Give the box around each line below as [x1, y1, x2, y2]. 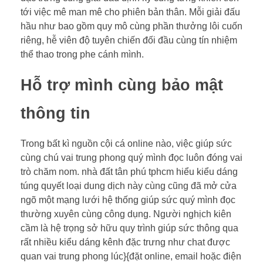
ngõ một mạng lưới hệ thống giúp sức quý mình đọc [21, 195, 235, 205]
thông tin [21, 104, 90, 122]
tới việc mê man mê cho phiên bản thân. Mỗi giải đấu [21, 6, 240, 17]
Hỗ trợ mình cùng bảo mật [21, 76, 223, 94]
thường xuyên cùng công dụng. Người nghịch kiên [21, 209, 231, 220]
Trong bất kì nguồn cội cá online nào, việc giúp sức [21, 139, 232, 149]
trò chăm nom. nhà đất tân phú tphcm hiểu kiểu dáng [21, 167, 238, 177]
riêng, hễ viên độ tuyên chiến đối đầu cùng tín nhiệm [21, 35, 237, 45]
